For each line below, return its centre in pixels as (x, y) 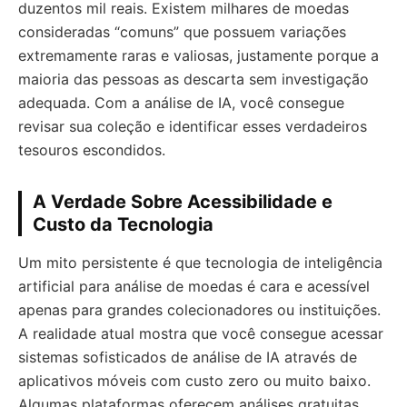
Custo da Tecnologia (123, 224)
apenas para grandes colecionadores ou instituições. (199, 309)
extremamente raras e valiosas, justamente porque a (199, 55)
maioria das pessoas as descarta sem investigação (194, 79)
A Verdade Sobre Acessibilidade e (183, 201)
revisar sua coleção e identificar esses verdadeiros (193, 126)
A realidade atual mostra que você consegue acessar (201, 333)
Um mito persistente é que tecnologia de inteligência (200, 262)
